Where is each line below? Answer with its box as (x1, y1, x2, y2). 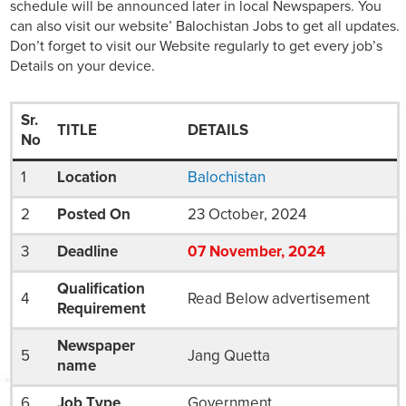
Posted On (56, 208, 130, 224)
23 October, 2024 (187, 208, 306, 224)
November (208, 245, 281, 261)
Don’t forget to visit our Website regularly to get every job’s (10, 39, 382, 54)
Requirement (56, 302, 146, 318)
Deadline (56, 245, 118, 261)
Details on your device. (10, 59, 155, 74)
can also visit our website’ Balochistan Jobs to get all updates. (10, 19, 400, 34)
